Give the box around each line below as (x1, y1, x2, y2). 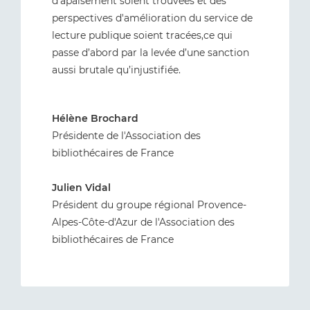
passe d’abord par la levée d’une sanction (52, 46, 249, 59)
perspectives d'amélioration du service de (52, 12, 253, 24)
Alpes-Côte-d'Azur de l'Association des (52, 216, 235, 228)
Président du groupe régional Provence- (52, 199, 246, 211)
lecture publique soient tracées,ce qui (52, 29, 232, 42)
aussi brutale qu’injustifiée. (52, 64, 181, 76)
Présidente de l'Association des (52, 129, 201, 142)
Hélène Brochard (52, 112, 138, 125)
